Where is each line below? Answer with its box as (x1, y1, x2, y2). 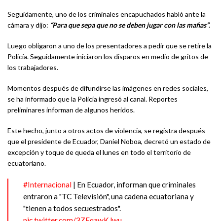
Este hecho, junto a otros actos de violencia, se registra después (7, 126, 205, 135)
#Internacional (23, 180, 72, 189)
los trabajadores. (7, 63, 58, 72)
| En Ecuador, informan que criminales (72, 180, 196, 189)
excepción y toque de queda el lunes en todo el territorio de (7, 148, 191, 157)
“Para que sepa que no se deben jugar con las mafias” (50, 21, 209, 30)
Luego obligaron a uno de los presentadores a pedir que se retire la (7, 41, 212, 50)
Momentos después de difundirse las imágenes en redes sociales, (7, 84, 208, 93)
